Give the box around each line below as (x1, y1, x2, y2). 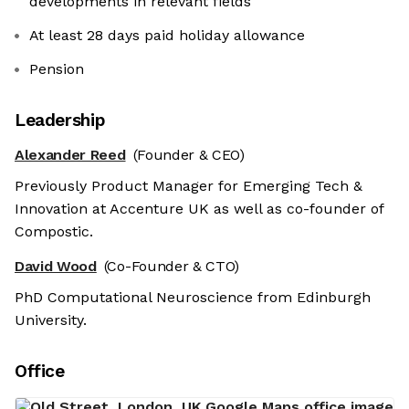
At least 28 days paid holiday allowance (29, 26, 305, 44)
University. (15, 311, 87, 330)
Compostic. (15, 223, 93, 241)
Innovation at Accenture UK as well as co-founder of (15, 200, 383, 218)
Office (15, 361, 65, 383)
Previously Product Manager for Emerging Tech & (15, 177, 362, 195)
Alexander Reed (15, 146, 126, 163)
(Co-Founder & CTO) (103, 257, 240, 276)
